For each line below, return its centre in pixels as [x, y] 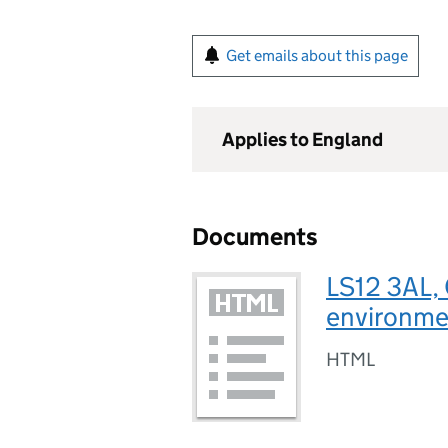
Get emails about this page [317, 55]
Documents [255, 236]
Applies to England [302, 139]
